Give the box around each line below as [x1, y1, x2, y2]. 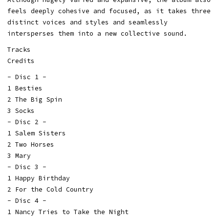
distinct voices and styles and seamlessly [7, 18, 168, 26]
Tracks [7, 45, 31, 54]
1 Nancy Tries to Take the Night [7, 208, 129, 216]
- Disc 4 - [7, 197, 46, 205]
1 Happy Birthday [7, 174, 70, 182]
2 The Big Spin [7, 95, 62, 104]
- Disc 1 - [7, 73, 46, 81]
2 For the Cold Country [7, 185, 93, 194]
